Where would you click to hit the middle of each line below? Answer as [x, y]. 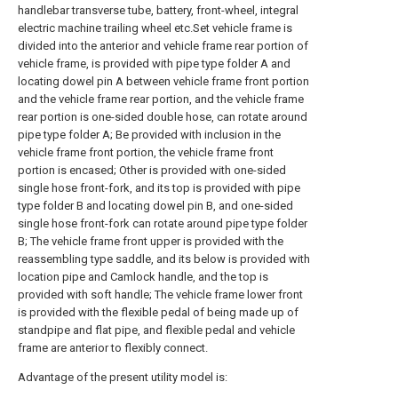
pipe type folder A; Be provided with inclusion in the [149, 135]
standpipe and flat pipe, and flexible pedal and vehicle [156, 330]
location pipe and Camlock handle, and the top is [143, 277]
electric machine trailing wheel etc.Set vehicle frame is [155, 28]
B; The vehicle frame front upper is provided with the [151, 241]
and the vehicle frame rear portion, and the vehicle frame [161, 99]
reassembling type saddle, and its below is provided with [164, 259]
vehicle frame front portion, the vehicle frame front [146, 152]
